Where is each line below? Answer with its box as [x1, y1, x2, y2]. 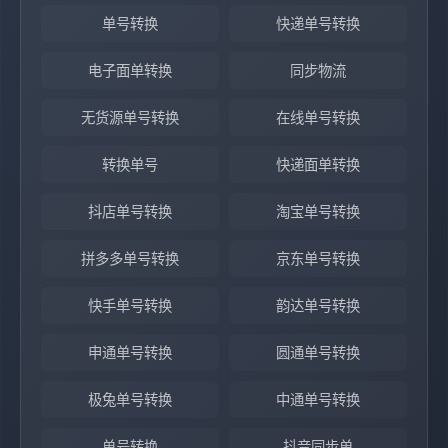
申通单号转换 [88, 344, 172, 361]
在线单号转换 [276, 109, 360, 126]
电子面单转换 [88, 62, 172, 79]
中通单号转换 [276, 391, 360, 408]
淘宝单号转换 [276, 203, 360, 220]
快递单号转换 [276, 15, 360, 32]
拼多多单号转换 [81, 250, 179, 267]
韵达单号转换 [276, 297, 360, 314]
